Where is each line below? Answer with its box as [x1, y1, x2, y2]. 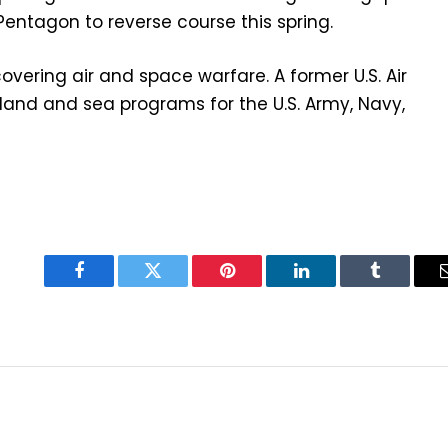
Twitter [151, 276, 204, 295]
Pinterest [225, 276, 289, 295]
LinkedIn [299, 276, 366, 295]
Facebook [77, 276, 148, 295]
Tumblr [373, 276, 427, 295]
